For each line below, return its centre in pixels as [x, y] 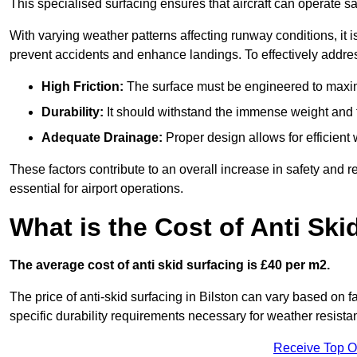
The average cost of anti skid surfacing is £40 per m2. [170, 265]
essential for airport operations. [96, 189]
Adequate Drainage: [102, 138]
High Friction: [82, 87]
